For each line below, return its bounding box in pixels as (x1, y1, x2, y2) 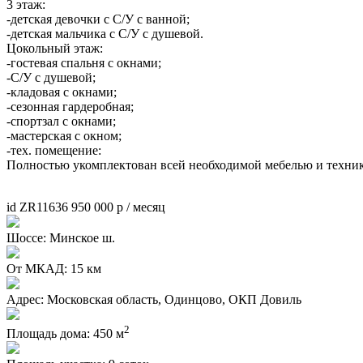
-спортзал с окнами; (6, 113, 116, 128)
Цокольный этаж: (6, 41, 103, 55)
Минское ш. (49, 230, 115, 245)
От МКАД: (6, 261, 67, 275)
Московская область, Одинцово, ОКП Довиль (47, 292, 301, 306)
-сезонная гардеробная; (6, 99, 134, 113)
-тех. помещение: (6, 143, 101, 157)
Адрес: (6, 292, 44, 306)
